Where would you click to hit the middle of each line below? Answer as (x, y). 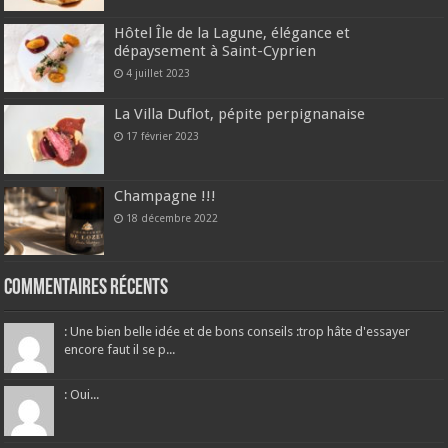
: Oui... (82, 394)
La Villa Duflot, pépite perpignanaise (240, 114)
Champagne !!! (165, 195)
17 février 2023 (163, 136)
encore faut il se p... (120, 349)
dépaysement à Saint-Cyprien (215, 51)
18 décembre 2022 (172, 217)
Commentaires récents (86, 288)
